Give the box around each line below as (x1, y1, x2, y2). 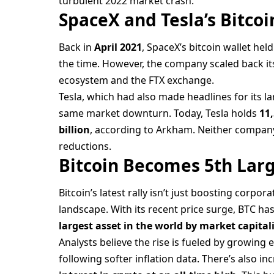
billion (59, 123, 91, 137)
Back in (59, 40, 95, 54)
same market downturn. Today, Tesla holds (59, 106, 260, 120)
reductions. (59, 139, 112, 154)
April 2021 (94, 40, 143, 54)
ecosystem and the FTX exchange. (59, 73, 215, 87)
